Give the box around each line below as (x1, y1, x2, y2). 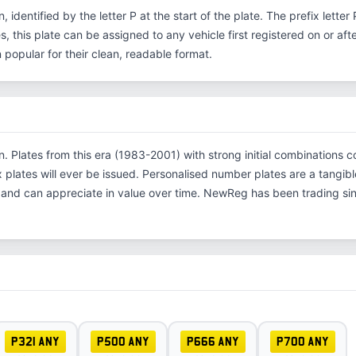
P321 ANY (10, 335, 60, 348)
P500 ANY (96, 335, 149, 348)
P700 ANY (276, 335, 329, 348)
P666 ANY (186, 335, 239, 348)
